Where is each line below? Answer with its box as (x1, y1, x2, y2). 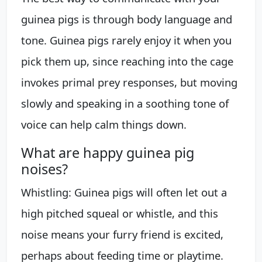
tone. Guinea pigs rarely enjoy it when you (21, 32, 232, 47)
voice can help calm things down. (21, 116, 187, 132)
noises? (21, 159, 68, 178)
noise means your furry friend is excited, (21, 226, 223, 242)
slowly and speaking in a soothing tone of (21, 95, 229, 111)
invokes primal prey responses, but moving (21, 74, 237, 89)
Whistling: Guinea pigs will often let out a (21, 184, 227, 199)
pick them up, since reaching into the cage (21, 53, 233, 68)
